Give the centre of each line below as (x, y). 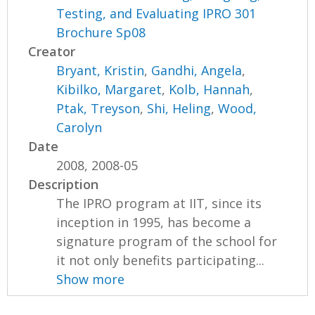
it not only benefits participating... (161, 260)
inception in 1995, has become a (154, 222)
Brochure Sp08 (101, 32)
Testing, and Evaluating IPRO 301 (156, 13)
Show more (91, 279)
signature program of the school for (167, 241)
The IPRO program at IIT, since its (159, 203)
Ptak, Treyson (98, 108)
